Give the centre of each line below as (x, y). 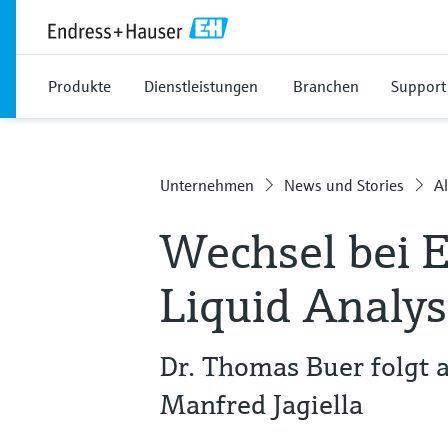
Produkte (79, 86)
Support (418, 86)
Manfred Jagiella (261, 404)
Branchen (326, 86)
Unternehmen (207, 185)
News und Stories (344, 185)
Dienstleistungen (201, 86)
